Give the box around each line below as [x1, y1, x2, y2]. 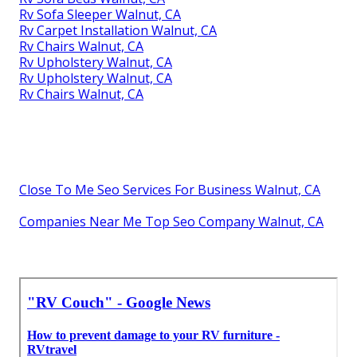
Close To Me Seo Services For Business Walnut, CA [19, 180, 320, 198]
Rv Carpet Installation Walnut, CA [19, 21, 217, 39]
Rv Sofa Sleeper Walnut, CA [19, 5, 181, 23]
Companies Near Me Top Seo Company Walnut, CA [19, 212, 324, 230]
